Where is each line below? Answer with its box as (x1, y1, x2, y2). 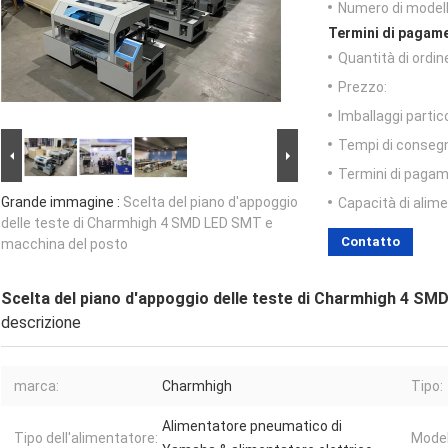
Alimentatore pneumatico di (162, 418, 342, 435)
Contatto (341, 234, 400, 250)
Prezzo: (338, 79, 387, 96)
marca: (14, 378, 59, 395)
